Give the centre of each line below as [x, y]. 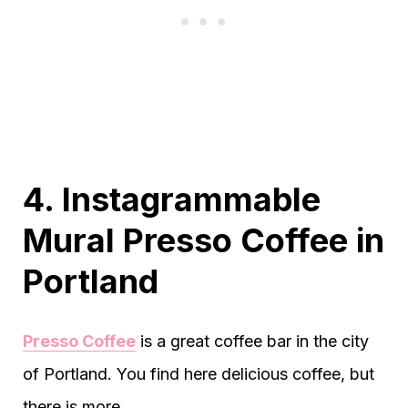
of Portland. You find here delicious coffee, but [199, 373]
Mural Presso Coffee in [204, 240]
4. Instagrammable [172, 199]
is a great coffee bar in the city [252, 341]
